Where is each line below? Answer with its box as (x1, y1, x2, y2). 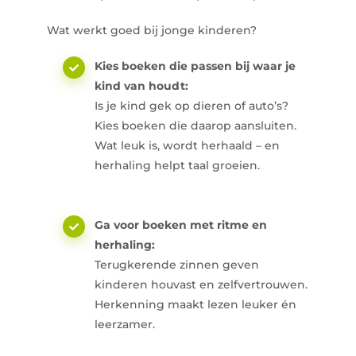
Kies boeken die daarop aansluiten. (95, 118, 296, 133)
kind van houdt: (95, 79, 188, 94)
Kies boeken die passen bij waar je (95, 59, 296, 74)
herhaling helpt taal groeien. (95, 158, 260, 173)
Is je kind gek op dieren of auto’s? (95, 99, 288, 114)
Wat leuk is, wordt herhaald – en (95, 138, 280, 153)
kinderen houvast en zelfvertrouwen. (95, 277, 308, 292)
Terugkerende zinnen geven (95, 257, 259, 273)
